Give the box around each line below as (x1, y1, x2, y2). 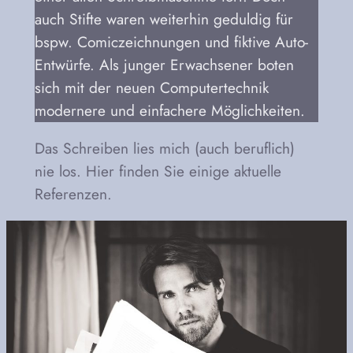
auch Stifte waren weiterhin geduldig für (34, 7, 293, 30)
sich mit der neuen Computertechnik (34, 76, 269, 98)
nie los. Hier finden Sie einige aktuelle (34, 160, 281, 183)
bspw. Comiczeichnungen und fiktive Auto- (34, 30, 308, 53)
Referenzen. (34, 183, 112, 206)
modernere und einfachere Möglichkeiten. (34, 98, 305, 121)
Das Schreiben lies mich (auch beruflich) (34, 137, 295, 160)
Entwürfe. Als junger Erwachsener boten (34, 53, 294, 76)
